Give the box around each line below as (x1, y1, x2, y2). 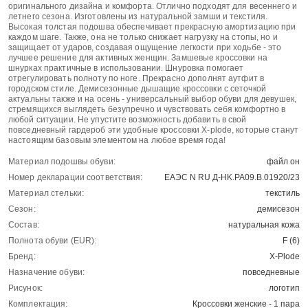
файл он (267, 157, 300, 167)
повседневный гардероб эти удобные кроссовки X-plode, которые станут (8, 125, 299, 135)
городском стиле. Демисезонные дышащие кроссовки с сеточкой (8, 84, 266, 94)
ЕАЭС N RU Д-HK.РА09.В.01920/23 (164, 173, 300, 183)
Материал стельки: (8, 188, 85, 199)
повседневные (243, 267, 300, 278)
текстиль (265, 188, 300, 199)
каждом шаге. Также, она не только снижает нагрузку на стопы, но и (8, 32, 278, 43)
